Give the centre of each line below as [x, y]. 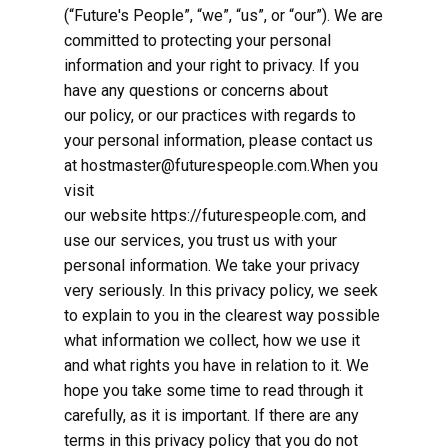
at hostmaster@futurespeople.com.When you [221, 165]
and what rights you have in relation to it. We [216, 365]
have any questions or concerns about [196, 90]
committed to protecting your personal [197, 40]
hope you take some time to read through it [213, 390]
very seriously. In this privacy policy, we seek [221, 290]
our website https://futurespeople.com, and [215, 215]
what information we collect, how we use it [212, 340]
